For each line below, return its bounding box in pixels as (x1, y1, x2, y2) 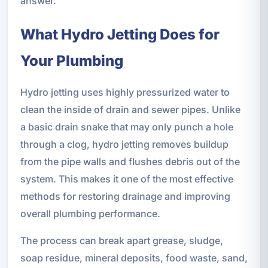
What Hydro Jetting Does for (20, 25, 220, 43)
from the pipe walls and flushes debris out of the (20, 155, 240, 167)
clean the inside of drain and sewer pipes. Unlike (20, 103, 240, 115)
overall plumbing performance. (20, 207, 160, 220)
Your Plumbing (20, 51, 123, 69)
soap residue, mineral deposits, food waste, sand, (20, 251, 248, 264)
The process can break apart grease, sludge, (20, 234, 223, 246)
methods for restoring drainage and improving (20, 190, 230, 202)
